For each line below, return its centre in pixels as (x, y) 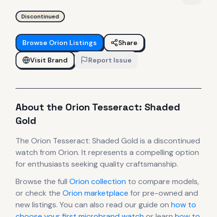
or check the (39, 193)
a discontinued (174, 140)
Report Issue (110, 60)
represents (107, 152)
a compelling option (163, 152)
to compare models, (163, 181)
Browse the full (42, 181)
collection (108, 181)
